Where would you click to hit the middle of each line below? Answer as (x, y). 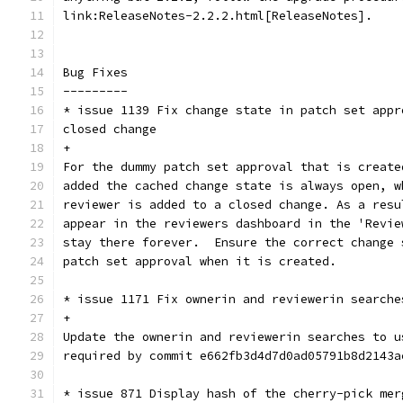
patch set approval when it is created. (200, 261)
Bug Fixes (95, 72)
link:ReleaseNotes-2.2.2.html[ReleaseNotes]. (218, 16)
